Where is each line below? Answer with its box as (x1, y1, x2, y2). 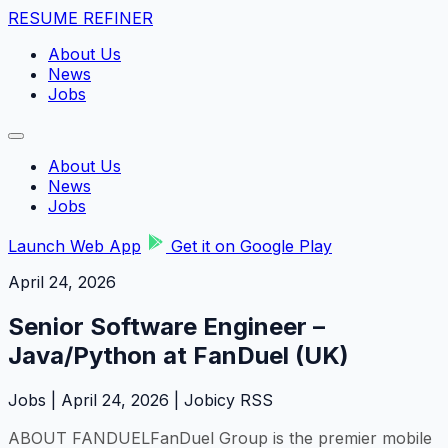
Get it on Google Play (166, 236, 332, 256)
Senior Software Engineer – (8, 311, 325, 341)
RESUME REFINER (8, 8, 153, 28)
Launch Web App (8, 236, 141, 256)
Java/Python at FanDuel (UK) (8, 340, 349, 370)
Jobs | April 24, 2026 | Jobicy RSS (8, 389, 273, 410)
